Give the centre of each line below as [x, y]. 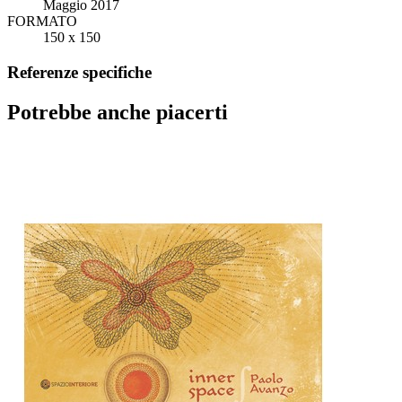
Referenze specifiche [79, 73]
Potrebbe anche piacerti [118, 113]
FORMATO [42, 22]
